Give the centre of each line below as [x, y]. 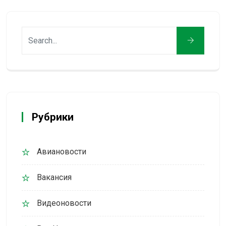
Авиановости [62, 151]
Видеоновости [64, 203]
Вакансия [54, 177]
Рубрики [53, 117]
